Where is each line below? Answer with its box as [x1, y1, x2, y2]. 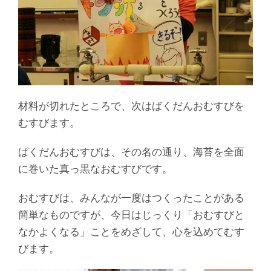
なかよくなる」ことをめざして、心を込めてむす [18, 226, 244, 237]
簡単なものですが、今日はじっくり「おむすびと [18, 209, 244, 220]
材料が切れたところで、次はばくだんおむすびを [18, 100, 244, 111]
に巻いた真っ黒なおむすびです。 [18, 163, 172, 174]
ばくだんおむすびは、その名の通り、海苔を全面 [18, 146, 244, 157]
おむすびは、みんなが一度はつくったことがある [18, 192, 244, 203]
